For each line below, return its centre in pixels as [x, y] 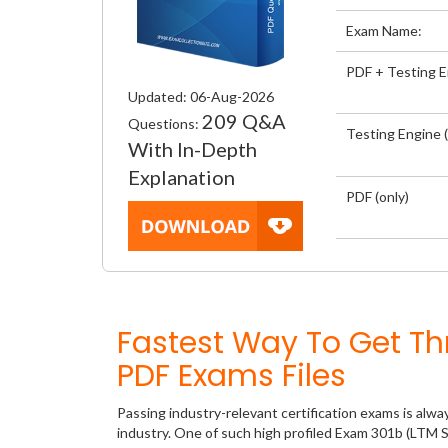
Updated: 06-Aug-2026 [201, 96]
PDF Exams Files [231, 376]
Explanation [183, 177]
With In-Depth [192, 149]
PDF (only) [378, 196]
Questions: [165, 123]
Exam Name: [384, 30]
